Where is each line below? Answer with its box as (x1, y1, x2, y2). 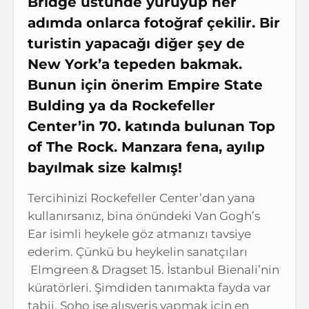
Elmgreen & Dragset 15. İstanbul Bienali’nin (28, 262, 279, 277)
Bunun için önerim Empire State (28, 76, 263, 93)
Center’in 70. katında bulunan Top (28, 117, 275, 134)
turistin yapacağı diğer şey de (28, 34, 245, 52)
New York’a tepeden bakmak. (28, 55, 242, 72)
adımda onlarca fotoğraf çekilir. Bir (28, 14, 280, 31)
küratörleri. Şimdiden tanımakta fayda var (28, 280, 271, 295)
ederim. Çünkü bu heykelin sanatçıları (28, 244, 248, 259)
